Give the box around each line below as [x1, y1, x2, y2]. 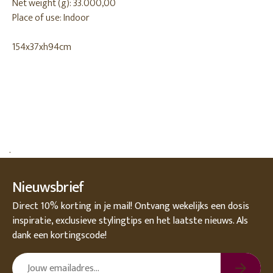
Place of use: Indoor [12, 10, 90, 26]
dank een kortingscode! [12, 227, 107, 244]
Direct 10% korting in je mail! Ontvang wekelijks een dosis [12, 198, 249, 214]
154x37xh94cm [12, 39, 71, 55]
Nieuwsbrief [12, 175, 84, 200]
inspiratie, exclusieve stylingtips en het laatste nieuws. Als [12, 213, 248, 229]
